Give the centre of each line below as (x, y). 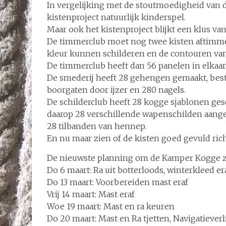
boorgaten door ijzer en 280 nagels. (116, 90)
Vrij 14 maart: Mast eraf (91, 194)
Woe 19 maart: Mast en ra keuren (111, 206)
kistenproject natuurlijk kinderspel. (116, 17)
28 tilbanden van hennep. (97, 126)
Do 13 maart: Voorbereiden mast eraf (118, 182)
